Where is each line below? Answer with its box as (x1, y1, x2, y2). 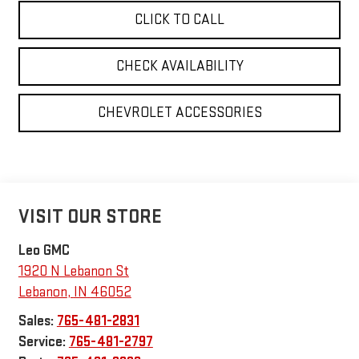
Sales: (18, 312, 57, 329)
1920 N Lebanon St (18, 262, 129, 280)
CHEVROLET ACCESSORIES (97, 104, 262, 122)
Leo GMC (18, 241, 70, 259)
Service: (18, 333, 69, 350)
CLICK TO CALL (135, 11, 224, 29)
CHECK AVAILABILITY (115, 58, 244, 75)
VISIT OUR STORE (18, 204, 162, 228)
